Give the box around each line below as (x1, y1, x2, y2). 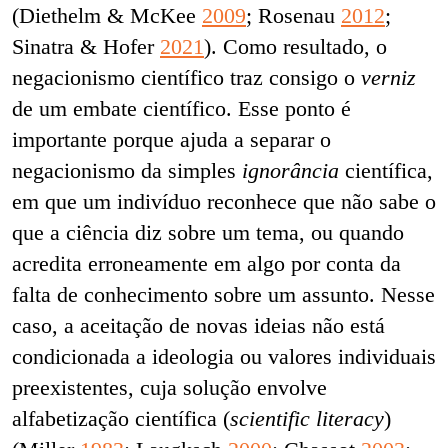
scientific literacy (230, 405, 384, 431)
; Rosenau (246, 2, 341, 28)
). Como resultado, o (204, 33, 387, 59)
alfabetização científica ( (12, 405, 230, 431)
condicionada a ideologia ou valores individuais (12, 343, 436, 369)
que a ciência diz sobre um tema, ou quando (12, 219, 404, 245)
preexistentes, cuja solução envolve (12, 374, 327, 400)
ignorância (242, 157, 339, 183)
